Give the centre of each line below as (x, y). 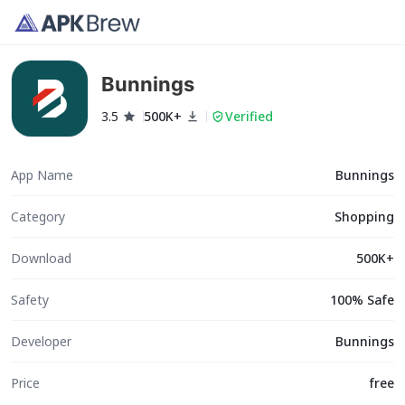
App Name (42, 174)
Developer (41, 341)
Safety (30, 299)
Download (41, 258)
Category (38, 216)
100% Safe (362, 299)
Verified (249, 116)
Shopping (364, 216)
